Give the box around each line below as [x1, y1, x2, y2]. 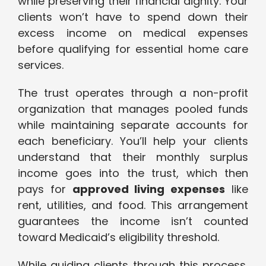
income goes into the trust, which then [18, 166, 248, 181]
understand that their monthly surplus [18, 150, 248, 165]
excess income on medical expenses [18, 26, 248, 41]
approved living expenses [72, 182, 226, 197]
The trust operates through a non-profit [18, 85, 248, 101]
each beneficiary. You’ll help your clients [18, 134, 248, 149]
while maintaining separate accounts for [18, 118, 248, 133]
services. [18, 58, 64, 73]
